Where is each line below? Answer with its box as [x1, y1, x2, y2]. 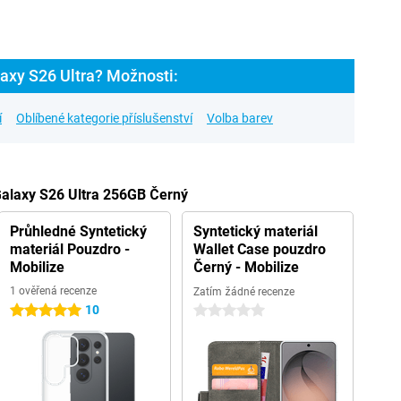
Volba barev [207, 111, 273, 125]
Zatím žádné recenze [192, 286, 294, 298]
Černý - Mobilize [192, 259, 299, 276]
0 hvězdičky [192, 303, 260, 318]
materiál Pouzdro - [9, 241, 130, 258]
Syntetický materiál [192, 223, 318, 240]
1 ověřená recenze [9, 285, 97, 297]
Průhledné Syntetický [9, 223, 147, 240]
